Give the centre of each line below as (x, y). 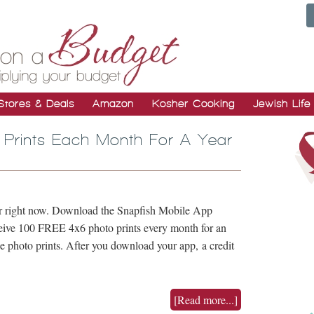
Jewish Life (282, 104)
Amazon (113, 104)
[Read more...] (206, 300)
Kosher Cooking (193, 104)
